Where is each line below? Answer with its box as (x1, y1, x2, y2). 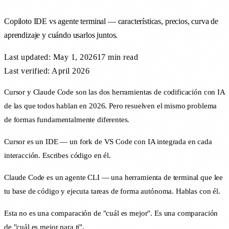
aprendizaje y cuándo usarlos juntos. (4, 30, 118, 39)
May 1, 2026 (53, 52, 98, 61)
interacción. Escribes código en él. (4, 151, 111, 159)
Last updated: (4, 52, 53, 61)
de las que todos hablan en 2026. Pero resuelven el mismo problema (4, 101, 217, 110)
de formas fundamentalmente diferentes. (4, 115, 130, 124)
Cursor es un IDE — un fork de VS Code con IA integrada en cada (4, 137, 212, 146)
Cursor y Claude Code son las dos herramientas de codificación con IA (4, 87, 225, 96)
